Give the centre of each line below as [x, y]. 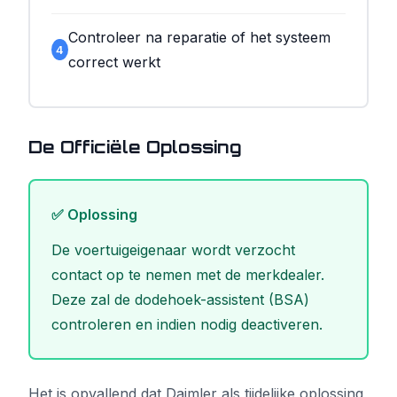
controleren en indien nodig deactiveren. [187, 324]
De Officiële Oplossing [135, 147]
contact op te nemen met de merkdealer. [188, 275]
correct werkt [114, 62]
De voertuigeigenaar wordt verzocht [173, 250]
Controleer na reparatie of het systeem [199, 37]
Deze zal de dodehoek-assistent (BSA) [180, 300]
